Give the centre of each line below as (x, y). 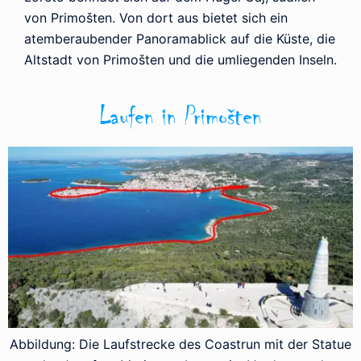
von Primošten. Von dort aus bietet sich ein (156, 18)
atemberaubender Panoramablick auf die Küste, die (180, 39)
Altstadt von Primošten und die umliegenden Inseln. (180, 60)
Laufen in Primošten (180, 117)
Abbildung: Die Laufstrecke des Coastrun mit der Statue (180, 344)
